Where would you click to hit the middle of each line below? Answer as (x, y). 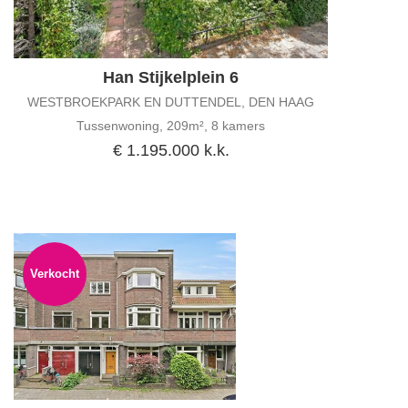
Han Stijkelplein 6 (171, 78)
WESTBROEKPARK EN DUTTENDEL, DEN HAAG (171, 102)
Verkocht (55, 274)
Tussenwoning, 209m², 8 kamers (171, 126)
